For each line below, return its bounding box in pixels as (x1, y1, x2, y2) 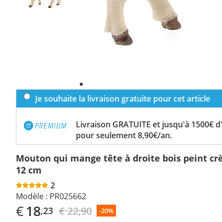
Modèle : (16, 190, 48, 202)
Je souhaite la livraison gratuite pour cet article (35, 93, 210, 104)
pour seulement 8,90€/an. (76, 129, 172, 141)
